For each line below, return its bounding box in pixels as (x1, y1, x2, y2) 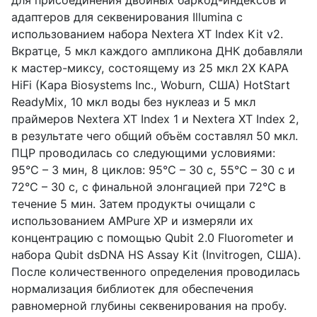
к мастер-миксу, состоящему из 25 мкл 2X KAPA (11, 60, 289, 75)
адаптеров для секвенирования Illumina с (11, 9, 243, 24)
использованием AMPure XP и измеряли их (11, 213, 253, 228)
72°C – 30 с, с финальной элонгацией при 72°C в (11, 179, 286, 194)
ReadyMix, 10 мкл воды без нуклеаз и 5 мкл (11, 94, 255, 109)
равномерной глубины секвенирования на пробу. (11, 298, 287, 313)
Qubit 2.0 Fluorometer (165, 230, 287, 245)
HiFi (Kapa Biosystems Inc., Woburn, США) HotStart (11, 77, 290, 92)
